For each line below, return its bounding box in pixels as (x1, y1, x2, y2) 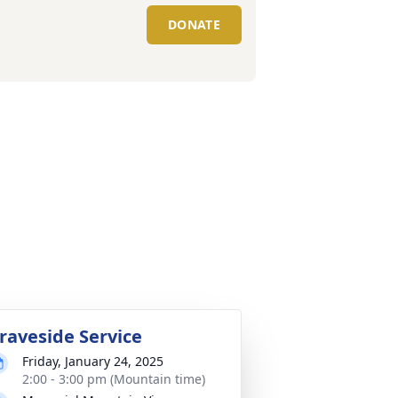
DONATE (167, 16, 220, 33)
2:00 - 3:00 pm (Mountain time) (22, 370, 205, 387)
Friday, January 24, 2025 (22, 353, 163, 370)
